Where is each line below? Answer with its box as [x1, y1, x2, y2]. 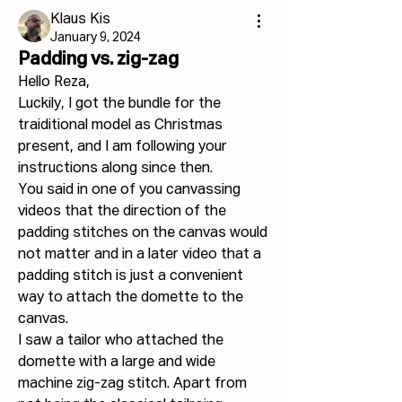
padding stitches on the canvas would [18, 226, 267, 241]
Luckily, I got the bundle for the [18, 97, 221, 112]
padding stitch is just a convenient [18, 269, 243, 284]
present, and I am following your [18, 140, 227, 155]
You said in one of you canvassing [18, 183, 240, 198]
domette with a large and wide [18, 355, 215, 371]
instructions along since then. [18, 162, 213, 177]
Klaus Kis [50, 13, 110, 28]
